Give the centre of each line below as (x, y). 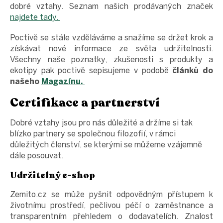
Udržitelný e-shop (53, 175)
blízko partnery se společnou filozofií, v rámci (93, 134)
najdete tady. (35, 17)
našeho (26, 81)
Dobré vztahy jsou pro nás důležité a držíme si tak (101, 123)
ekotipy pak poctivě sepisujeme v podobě (91, 70)
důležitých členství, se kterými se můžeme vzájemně (106, 145)
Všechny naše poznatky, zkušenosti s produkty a (111, 59)
